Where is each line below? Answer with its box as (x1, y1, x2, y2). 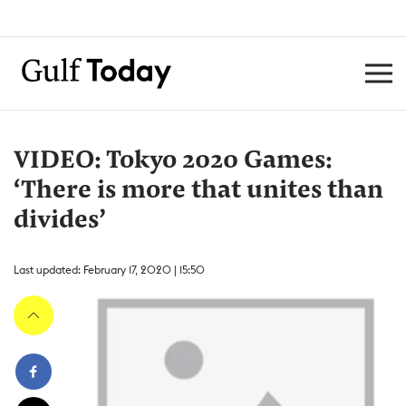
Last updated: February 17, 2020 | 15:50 (14, 263, 205, 276)
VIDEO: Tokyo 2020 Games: (14, 149, 333, 174)
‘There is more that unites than (14, 179, 383, 204)
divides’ (14, 208, 106, 234)
